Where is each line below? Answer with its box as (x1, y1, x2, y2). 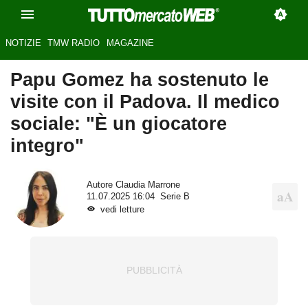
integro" (10, 135, 84, 157)
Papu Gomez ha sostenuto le (10, 69, 269, 91)
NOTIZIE (5, 38, 41, 49)
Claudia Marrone (115, 179, 180, 190)
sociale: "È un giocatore (10, 113, 227, 135)
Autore (86, 179, 115, 190)
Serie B (159, 191, 190, 201)
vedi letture (100, 204, 144, 214)
